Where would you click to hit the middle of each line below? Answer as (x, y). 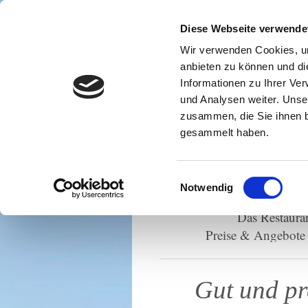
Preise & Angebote (255, 235)
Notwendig (207, 187)
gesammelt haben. (225, 133)
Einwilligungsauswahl (228, 179)
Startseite (220, 199)
